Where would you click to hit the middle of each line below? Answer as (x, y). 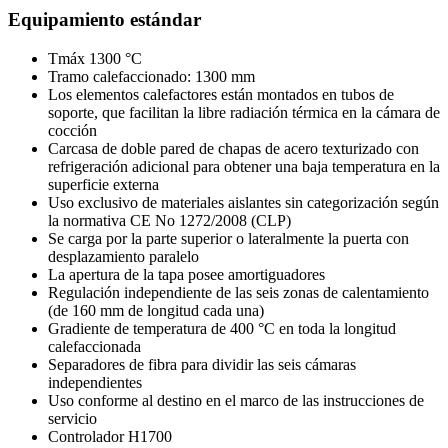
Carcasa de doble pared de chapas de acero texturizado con (233, 148)
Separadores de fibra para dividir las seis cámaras (202, 364)
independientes (95, 382)
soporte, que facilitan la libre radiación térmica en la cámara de (244, 112)
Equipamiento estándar (104, 20)
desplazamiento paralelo (123, 256)
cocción (72, 130)
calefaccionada (94, 346)
